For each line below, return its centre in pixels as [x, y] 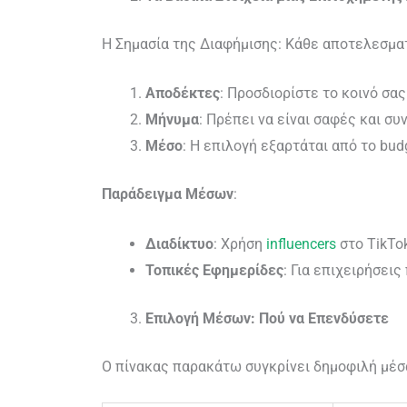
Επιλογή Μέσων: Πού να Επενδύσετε [267, 318]
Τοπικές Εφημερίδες [214, 270]
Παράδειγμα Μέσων [168, 194]
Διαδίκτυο [179, 243]
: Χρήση [240, 243]
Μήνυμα [172, 120]
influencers [301, 243]
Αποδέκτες [183, 94]
